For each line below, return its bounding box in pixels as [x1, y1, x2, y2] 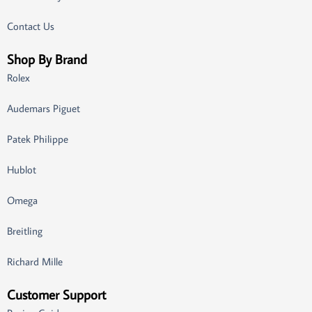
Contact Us [7, 19, 54, 33]
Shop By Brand [7, 49, 87, 68]
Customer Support [7, 285, 106, 303]
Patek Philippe [7, 132, 68, 146]
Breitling [7, 224, 42, 237]
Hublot [7, 162, 36, 176]
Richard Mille [7, 254, 63, 268]
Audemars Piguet [7, 101, 80, 115]
